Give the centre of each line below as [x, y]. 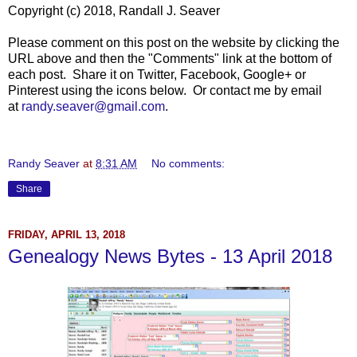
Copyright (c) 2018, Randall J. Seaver [114, 11]
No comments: [188, 164]
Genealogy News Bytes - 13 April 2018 [170, 257]
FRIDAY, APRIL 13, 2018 [67, 234]
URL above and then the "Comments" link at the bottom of [170, 59]
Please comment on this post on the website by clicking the [174, 43]
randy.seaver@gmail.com [93, 107]
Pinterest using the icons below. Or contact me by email [165, 91]
